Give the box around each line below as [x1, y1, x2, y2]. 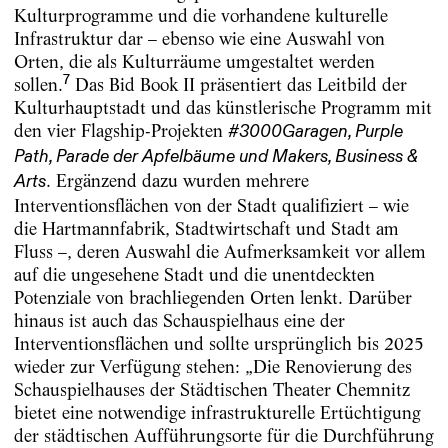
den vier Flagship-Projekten [13, 119, 228, 141]
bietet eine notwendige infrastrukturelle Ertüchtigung [13, 401, 421, 423]
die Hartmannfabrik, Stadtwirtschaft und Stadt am [13, 217, 399, 239]
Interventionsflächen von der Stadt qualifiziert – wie [13, 194, 409, 216]
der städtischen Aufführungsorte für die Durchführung [13, 424, 434, 446]
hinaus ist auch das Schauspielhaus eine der [13, 309, 345, 331]
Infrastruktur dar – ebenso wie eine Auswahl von [13, 27, 385, 49]
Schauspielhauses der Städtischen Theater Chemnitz [13, 378, 410, 400]
